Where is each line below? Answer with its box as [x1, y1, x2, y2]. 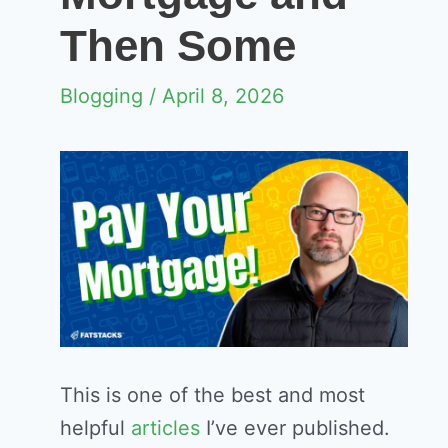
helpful [60, 415, 131, 440]
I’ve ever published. [200, 415, 390, 440]
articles [131, 415, 200, 440]
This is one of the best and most [60, 382, 365, 407]
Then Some [60, 21, 296, 70]
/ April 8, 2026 [143, 84, 284, 108]
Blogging [60, 84, 143, 108]
